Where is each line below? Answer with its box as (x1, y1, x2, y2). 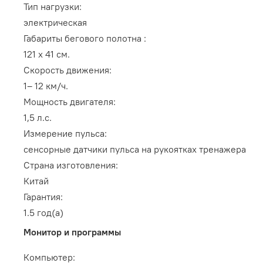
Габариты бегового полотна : (23, 32, 146, 45)
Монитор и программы (23, 226, 121, 238)
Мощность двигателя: (23, 96, 116, 108)
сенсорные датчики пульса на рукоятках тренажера (23, 143, 246, 156)
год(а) (35, 207, 63, 219)
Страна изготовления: (23, 159, 118, 171)
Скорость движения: (23, 64, 112, 76)
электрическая (23, 16, 87, 29)
